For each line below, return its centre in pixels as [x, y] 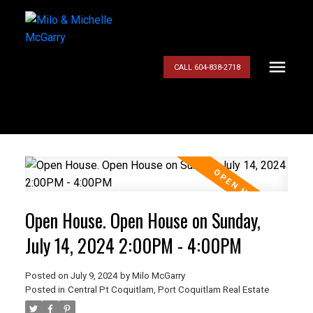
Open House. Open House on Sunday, [143, 220]
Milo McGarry [158, 275]
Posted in [45, 289]
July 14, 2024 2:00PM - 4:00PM [133, 245]
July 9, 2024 [94, 275]
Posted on [48, 275]
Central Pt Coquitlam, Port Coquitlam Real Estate [168, 289]
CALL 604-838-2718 [207, 67]
